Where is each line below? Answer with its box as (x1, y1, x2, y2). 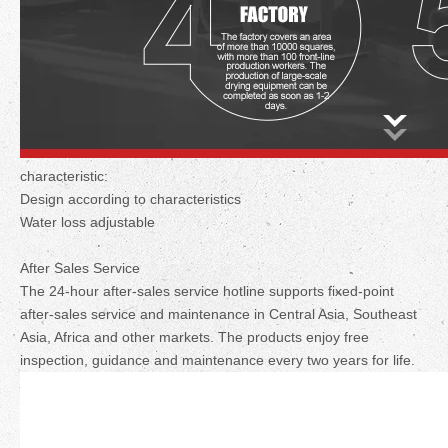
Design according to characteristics (20, 191, 241, 207)
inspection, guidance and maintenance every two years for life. (20, 352, 415, 368)
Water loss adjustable (20, 214, 155, 230)
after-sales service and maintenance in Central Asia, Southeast (20, 306, 417, 322)
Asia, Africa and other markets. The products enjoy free (20, 329, 369, 345)
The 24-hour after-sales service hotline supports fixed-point (20, 283, 394, 299)
